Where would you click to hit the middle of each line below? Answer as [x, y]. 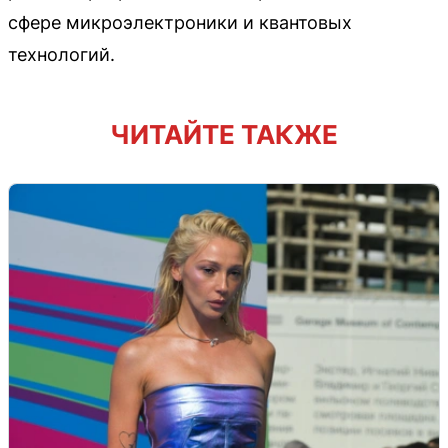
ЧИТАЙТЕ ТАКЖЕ [224, 134]
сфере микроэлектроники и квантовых [180, 22]
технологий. [61, 54]
